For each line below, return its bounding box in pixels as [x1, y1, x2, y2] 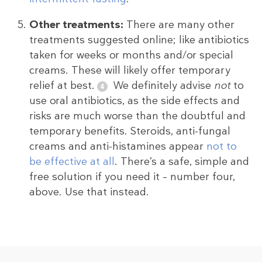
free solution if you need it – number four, [29, 170, 235, 184]
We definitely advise [110, 78, 214, 93]
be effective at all [29, 154, 115, 169]
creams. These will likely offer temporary [29, 63, 230, 78]
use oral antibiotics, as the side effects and [29, 94, 240, 108]
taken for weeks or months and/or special [29, 48, 233, 63]
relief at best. [29, 78, 95, 93]
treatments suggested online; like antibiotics [29, 33, 249, 47]
